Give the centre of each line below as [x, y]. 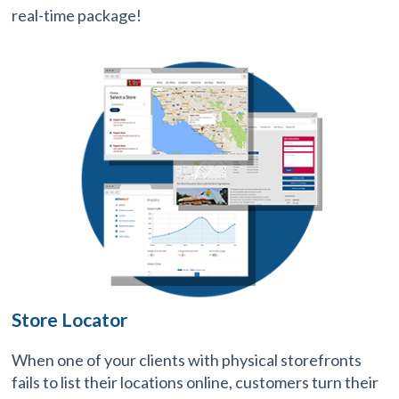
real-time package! [77, 15]
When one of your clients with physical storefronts [187, 359]
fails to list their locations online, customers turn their [195, 382]
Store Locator [70, 319]
